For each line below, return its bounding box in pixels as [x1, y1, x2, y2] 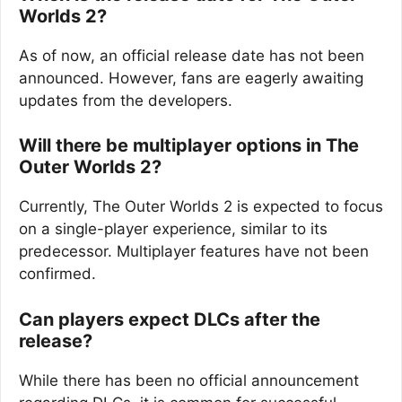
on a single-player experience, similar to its [19, 220, 328, 238]
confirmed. [19, 265, 96, 283]
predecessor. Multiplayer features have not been [19, 242, 369, 260]
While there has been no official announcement [19, 371, 359, 389]
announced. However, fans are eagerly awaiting [19, 68, 363, 87]
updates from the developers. [19, 91, 232, 109]
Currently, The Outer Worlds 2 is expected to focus [19, 197, 383, 215]
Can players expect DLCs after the [19, 308, 320, 330]
